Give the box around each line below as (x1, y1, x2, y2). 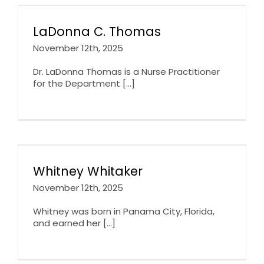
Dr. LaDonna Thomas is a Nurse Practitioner (33, 65, 220, 78)
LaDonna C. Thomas (33, 22, 161, 40)
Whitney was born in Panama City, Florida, (33, 204, 214, 217)
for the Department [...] (33, 77, 135, 90)
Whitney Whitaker (33, 162, 143, 180)
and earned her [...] (33, 216, 115, 229)
